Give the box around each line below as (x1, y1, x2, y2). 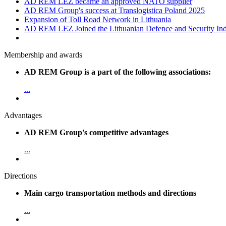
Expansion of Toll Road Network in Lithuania (24, 15, 171, 24)
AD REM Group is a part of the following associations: (24, 68, 211, 77)
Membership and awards (4, 50, 82, 60)
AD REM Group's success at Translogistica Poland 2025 (24, 6, 205, 15)
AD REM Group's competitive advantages (24, 128, 168, 137)
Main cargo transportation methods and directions (24, 189, 196, 198)
